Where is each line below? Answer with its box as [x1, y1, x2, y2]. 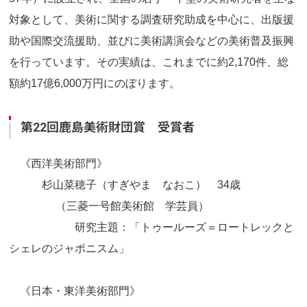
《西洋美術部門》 [9, 158, 108, 169]
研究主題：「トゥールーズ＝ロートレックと [9, 221, 295, 233]
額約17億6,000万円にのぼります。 [9, 77, 181, 89]
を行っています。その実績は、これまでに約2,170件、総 [9, 56, 289, 68]
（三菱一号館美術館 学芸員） [9, 200, 210, 212]
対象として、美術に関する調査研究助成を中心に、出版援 [9, 14, 295, 25]
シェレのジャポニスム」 [9, 243, 130, 254]
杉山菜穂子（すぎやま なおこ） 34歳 [9, 179, 241, 191]
